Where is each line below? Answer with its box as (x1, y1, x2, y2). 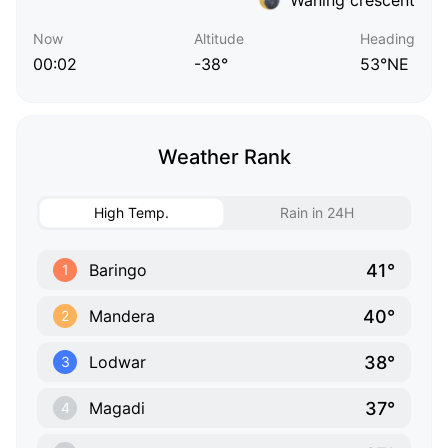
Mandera (89, 306, 155, 327)
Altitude (193, 30, 244, 48)
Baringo (89, 260, 147, 281)
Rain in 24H (279, 204, 354, 222)
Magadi (89, 398, 145, 419)
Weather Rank (157, 145, 291, 170)
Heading (360, 30, 415, 48)
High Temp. (94, 204, 169, 222)
